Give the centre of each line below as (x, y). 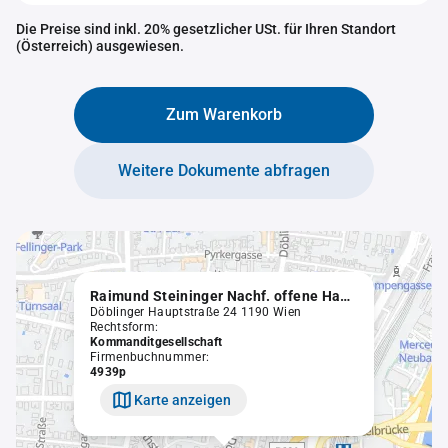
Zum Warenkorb (224, 114)
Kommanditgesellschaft (156, 342)
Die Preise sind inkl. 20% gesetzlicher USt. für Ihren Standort (206, 29)
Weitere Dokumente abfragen (224, 170)
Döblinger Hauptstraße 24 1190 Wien (196, 312)
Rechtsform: (124, 327)
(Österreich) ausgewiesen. (100, 46)
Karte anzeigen (182, 399)
